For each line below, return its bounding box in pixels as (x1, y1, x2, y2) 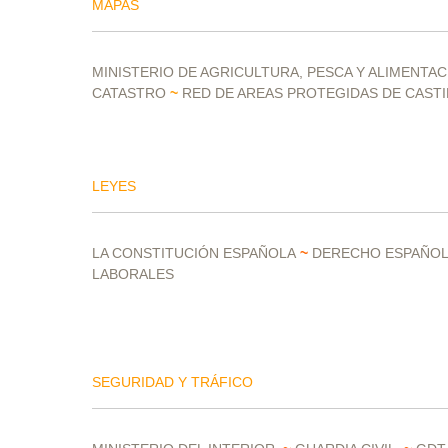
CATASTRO (92, 85, 166, 101)
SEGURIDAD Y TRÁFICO (92, 374, 253, 390)
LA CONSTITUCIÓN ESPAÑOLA (92, 245, 296, 261)
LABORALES (92, 266, 174, 282)
